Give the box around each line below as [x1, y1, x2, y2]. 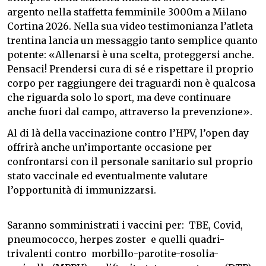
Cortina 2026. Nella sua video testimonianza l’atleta [7, 20, 253, 33]
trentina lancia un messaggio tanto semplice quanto [7, 34, 258, 47]
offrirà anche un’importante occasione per [7, 141, 212, 154]
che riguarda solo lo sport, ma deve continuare [7, 91, 231, 104]
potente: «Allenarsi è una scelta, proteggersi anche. [7, 49, 254, 61]
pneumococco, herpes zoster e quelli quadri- [7, 233, 224, 246]
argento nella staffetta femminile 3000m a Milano [7, 6, 247, 18]
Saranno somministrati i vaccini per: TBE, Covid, [7, 219, 243, 232]
